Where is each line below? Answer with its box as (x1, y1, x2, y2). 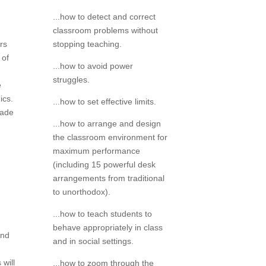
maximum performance (53, 146, 141, 156)
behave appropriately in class (53, 223, 163, 233)
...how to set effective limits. (53, 97, 157, 107)
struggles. (53, 75, 90, 85)
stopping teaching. (53, 39, 122, 49)
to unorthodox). (53, 187, 111, 197)
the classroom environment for (53, 132, 168, 142)
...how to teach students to (53, 209, 153, 219)
